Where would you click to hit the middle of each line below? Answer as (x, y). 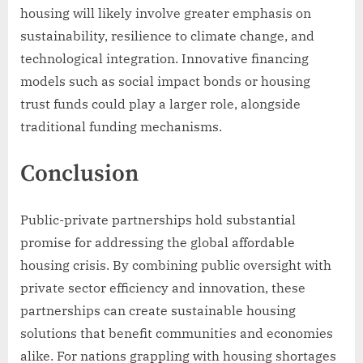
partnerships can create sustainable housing (158, 311)
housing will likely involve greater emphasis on (166, 13)
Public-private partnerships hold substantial (158, 220)
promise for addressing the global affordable (158, 243)
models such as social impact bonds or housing (165, 81)
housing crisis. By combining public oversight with (176, 265)
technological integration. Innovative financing (164, 59)
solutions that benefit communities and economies (177, 333)
